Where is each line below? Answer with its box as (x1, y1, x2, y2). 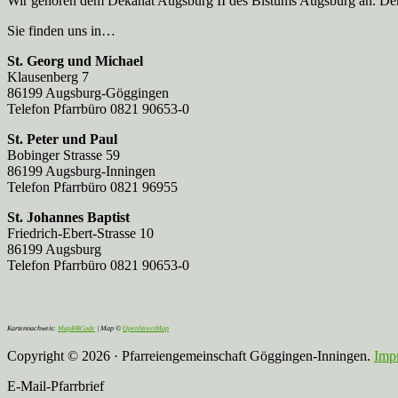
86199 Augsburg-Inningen (7, 163, 155, 179)
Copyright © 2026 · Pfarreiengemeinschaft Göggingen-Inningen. (7, 347, 374, 363)
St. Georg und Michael (7, 52, 143, 68)
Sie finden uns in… (7, 22, 115, 38)
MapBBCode (58, 323, 95, 332)
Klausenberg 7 (7, 68, 89, 84)
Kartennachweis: (7, 323, 58, 332)
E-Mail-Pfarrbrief (7, 378, 104, 394)
